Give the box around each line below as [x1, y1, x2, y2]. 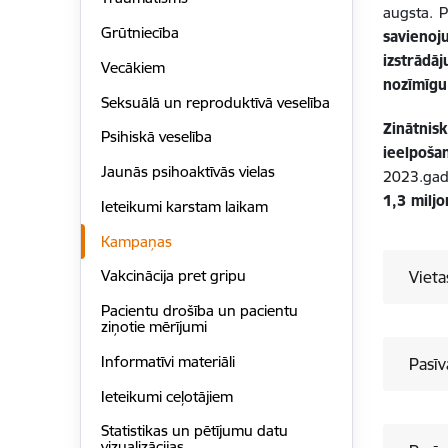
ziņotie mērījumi [100, 317, 207, 337]
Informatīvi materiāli [100, 351, 235, 371]
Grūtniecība [100, 23, 179, 43]
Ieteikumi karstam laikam [100, 196, 268, 216]
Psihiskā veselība [100, 127, 212, 147]
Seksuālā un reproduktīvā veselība [100, 92, 330, 112]
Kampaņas [100, 231, 172, 251]
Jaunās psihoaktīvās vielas [100, 162, 275, 182]
